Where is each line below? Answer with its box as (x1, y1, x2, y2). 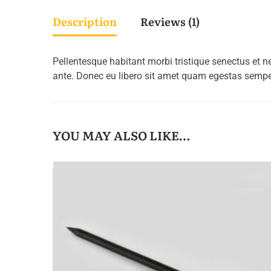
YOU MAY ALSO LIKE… (53, 126, 190, 144)
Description (53, 13, 117, 30)
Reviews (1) (140, 13, 200, 30)
